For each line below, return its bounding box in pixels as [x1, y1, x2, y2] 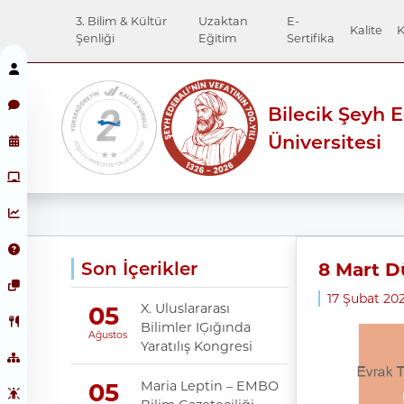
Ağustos [87, 328, 127, 341]
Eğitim [197, 32, 237, 46]
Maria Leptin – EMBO [140, 377, 279, 394]
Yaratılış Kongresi [140, 338, 252, 355]
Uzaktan [197, 14, 248, 29]
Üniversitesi [267, 130, 381, 153]
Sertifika [286, 32, 335, 46]
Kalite [350, 23, 383, 37]
